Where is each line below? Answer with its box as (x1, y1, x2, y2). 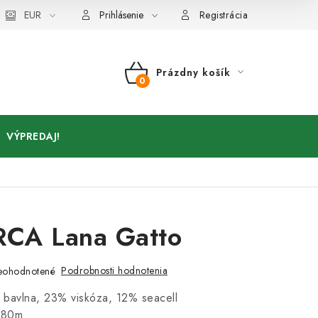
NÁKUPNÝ (124, 78, 199, 99)
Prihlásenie (99, 8, 143, 22)
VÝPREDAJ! (6, 129, 60, 143)
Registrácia (199, 8, 248, 22)
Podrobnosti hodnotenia (61, 263, 168, 278)
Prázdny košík (155, 65, 231, 79)
